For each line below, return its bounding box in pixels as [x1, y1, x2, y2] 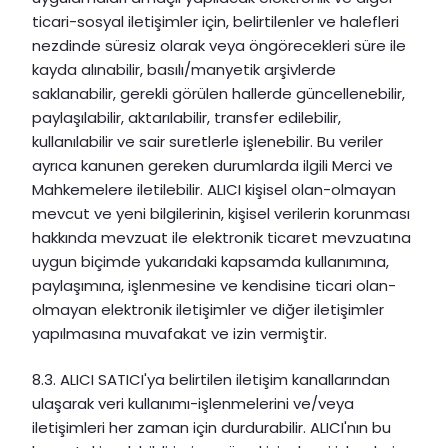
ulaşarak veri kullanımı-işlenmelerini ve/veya [32, 393, 354, 415]
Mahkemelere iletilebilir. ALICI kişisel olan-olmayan [32, 178, 396, 200]
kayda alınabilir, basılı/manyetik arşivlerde [32, 58, 336, 80]
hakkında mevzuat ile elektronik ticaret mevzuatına [32, 226, 411, 248]
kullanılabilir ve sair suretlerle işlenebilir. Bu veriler [32, 130, 383, 152]
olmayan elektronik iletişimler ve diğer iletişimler [32, 298, 384, 320]
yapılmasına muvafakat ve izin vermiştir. [32, 322, 327, 344]
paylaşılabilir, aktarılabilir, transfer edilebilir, [32, 106, 341, 128]
